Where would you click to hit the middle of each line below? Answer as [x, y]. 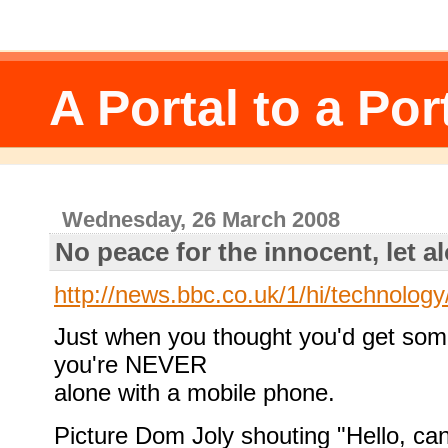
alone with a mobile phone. [194, 393]
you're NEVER [130, 365]
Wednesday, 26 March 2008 [201, 220]
